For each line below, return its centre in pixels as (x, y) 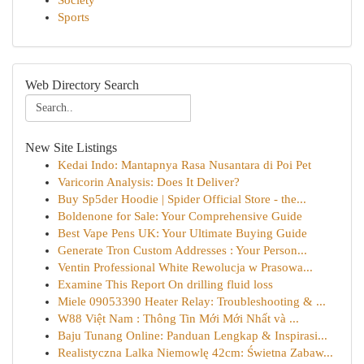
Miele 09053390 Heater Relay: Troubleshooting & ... (192, 301)
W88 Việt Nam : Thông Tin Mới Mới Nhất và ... (178, 318)
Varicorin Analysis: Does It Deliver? (149, 182)
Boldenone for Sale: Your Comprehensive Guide (180, 216)
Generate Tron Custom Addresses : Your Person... (182, 250)
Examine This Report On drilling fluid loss (165, 284)
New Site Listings (71, 147)
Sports (74, 17)
